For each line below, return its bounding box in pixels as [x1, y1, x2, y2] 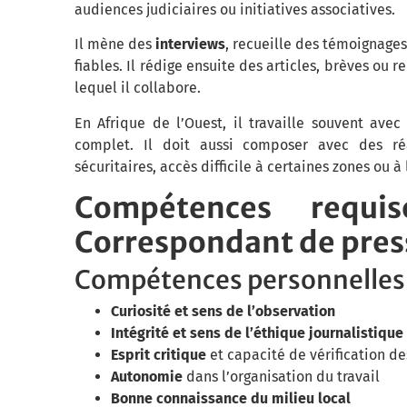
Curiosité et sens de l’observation [111, 303, 335, 321]
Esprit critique [111, 346, 206, 364]
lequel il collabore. [74, 79, 201, 97]
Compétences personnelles [74, 263, 405, 297]
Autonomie [111, 368, 183, 386]
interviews [155, 35, 225, 54]
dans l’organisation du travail [183, 368, 380, 386]
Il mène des [74, 35, 155, 54]
